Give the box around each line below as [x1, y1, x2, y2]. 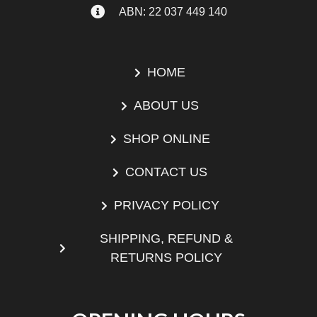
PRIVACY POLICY [113, 198, 219, 213]
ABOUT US [134, 98, 200, 113]
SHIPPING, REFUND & [100, 231, 234, 246]
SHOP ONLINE [122, 132, 210, 146]
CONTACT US [125, 165, 208, 180]
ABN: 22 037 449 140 [118, 6, 227, 18]
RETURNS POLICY [110, 250, 223, 265]
